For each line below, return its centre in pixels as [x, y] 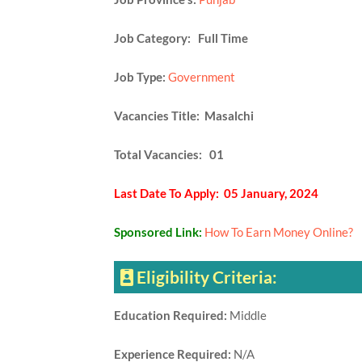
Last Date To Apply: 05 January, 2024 [216, 193]
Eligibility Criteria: [206, 277]
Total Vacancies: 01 [168, 154]
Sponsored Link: [159, 232]
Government [201, 77]
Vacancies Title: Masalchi [183, 116]
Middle [249, 315]
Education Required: [171, 315]
